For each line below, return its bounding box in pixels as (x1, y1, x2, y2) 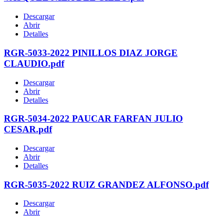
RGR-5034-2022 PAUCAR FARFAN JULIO (4, 113, 183, 124)
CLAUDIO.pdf (4, 58, 64, 69)
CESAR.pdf (4, 124, 52, 135)
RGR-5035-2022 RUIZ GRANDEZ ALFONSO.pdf (4, 179, 209, 190)
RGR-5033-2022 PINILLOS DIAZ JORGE (4, 47, 178, 58)
